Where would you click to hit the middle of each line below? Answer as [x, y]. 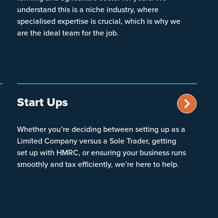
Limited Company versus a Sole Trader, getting [97, 140]
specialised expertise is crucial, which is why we [99, 21]
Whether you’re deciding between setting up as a [101, 129]
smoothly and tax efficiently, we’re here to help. [98, 164]
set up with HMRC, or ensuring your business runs [102, 152]
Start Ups [43, 102]
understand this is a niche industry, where [88, 9]
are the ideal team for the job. [68, 32]
